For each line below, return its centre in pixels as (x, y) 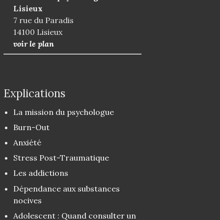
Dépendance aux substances (66, 188)
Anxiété (27, 142)
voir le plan (33, 44)
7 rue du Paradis (43, 20)
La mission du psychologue (63, 112)
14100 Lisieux (38, 32)
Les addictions (41, 173)
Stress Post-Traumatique (61, 158)
